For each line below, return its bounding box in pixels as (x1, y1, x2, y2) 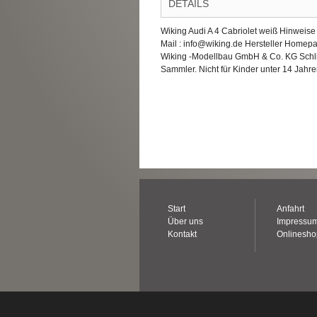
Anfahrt (277, 204, 305, 214)
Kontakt (168, 229, 197, 239)
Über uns (168, 217, 203, 226)
